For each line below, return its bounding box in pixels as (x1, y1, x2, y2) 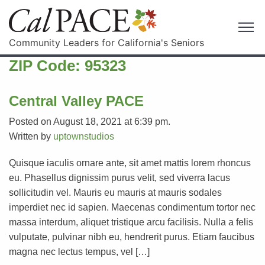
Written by (9, 131, 53, 141)
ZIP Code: (9, 56, 85, 75)
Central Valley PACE (9, 92, 144, 109)
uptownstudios (53, 131, 114, 141)
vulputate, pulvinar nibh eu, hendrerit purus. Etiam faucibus (9, 231, 254, 242)
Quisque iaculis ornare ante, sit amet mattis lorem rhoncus (9, 157, 251, 168)
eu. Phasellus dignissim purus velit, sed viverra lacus (9, 172, 230, 183)
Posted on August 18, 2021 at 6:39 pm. (9, 116, 170, 127)
